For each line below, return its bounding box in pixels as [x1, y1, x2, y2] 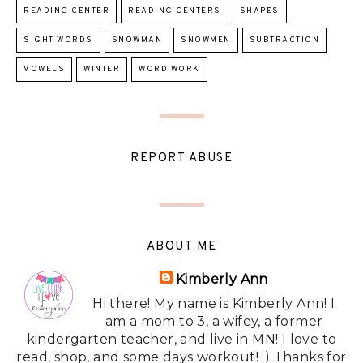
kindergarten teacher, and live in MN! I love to [26, 331, 337, 348]
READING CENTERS [128, 6, 221, 17]
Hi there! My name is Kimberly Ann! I [92, 296, 335, 312]
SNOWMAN [111, 35, 162, 46]
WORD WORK [139, 64, 200, 75]
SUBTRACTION [249, 35, 319, 46]
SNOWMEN [181, 35, 231, 46]
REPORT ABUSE [130, 151, 233, 167]
